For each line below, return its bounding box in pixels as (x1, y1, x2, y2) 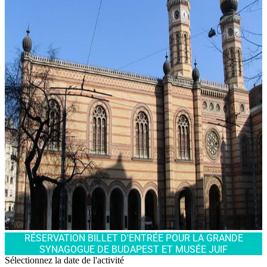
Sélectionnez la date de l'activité (5, 254, 124, 265)
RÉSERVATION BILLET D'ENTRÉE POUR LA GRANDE (24, 232, 243, 244)
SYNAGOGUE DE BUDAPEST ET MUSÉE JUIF (39, 243, 228, 255)
